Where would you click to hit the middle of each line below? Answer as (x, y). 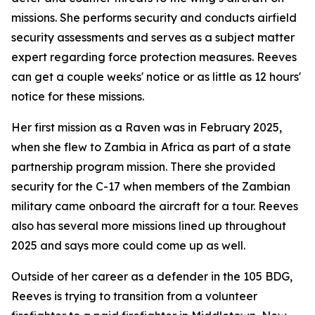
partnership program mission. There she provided (143, 167)
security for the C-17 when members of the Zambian (151, 186)
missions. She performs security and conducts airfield (154, 18)
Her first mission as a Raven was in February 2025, (147, 127)
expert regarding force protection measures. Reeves (154, 57)
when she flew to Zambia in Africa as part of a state (151, 147)
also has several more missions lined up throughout (149, 226)
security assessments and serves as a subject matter (153, 37)
